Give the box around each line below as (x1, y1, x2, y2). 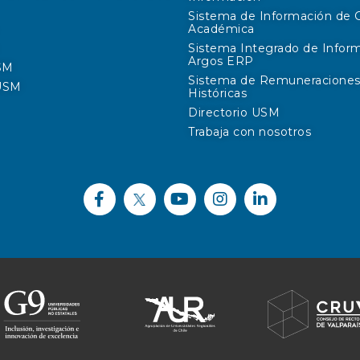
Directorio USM (188, 105, 280, 120)
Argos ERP (188, 54, 254, 68)
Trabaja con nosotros (188, 125, 311, 139)
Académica (188, 22, 255, 36)
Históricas (188, 86, 247, 100)
